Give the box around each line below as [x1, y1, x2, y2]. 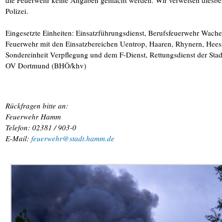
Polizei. [5, 6, 28, 16]
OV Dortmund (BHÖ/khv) [5, 60, 86, 70]
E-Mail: [5, 133, 31, 144]
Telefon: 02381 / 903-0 [5, 122, 76, 133]
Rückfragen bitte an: [5, 101, 68, 111]
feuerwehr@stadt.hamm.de [31, 133, 114, 144]
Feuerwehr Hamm [5, 111, 61, 122]
